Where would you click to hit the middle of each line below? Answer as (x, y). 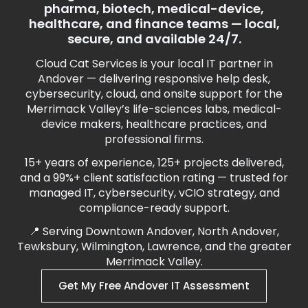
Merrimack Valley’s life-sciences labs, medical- (154, 109)
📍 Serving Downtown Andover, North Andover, (154, 231)
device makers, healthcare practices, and (154, 124)
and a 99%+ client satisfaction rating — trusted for (154, 177)
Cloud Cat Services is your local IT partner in (154, 63)
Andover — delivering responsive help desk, (154, 78)
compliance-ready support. (154, 208)
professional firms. (154, 139)
